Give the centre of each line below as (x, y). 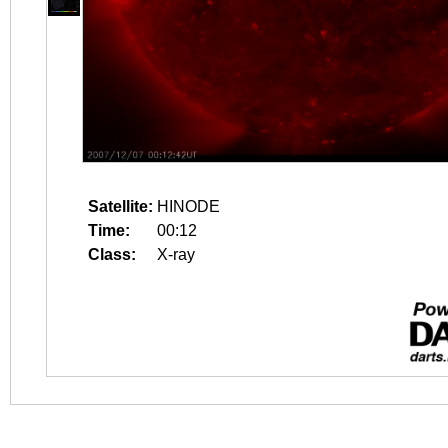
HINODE (188, 206)
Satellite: (120, 206)
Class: (112, 254)
